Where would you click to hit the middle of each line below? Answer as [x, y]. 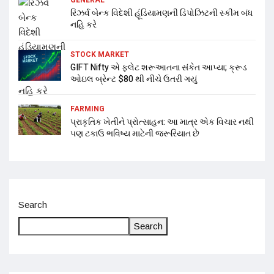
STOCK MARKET [100, 54]
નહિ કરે [83, 24]
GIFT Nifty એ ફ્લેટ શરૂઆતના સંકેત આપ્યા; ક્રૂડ [159, 67]
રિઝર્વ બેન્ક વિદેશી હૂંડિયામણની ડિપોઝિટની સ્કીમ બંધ [161, 13]
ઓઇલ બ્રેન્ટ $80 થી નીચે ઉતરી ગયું [134, 79]
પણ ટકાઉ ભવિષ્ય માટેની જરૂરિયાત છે [135, 133]
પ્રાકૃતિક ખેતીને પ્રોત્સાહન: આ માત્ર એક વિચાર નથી [162, 122]
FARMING [87, 109]
